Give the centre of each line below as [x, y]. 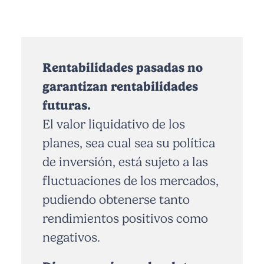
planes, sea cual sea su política [129, 143]
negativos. [71, 237]
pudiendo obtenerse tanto [116, 200]
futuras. [67, 105]
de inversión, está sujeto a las [125, 162]
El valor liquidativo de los [114, 124]
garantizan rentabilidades [120, 87]
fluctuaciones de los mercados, [131, 181]
